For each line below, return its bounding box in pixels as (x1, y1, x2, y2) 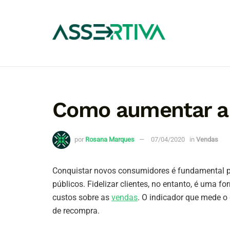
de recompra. (52, 205, 100, 216)
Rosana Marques (85, 135, 135, 143)
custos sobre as (52, 192, 111, 202)
